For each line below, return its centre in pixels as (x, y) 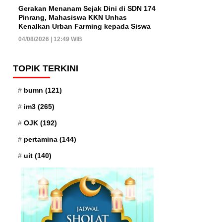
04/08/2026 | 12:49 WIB (50, 39)
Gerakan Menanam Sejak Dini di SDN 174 (87, 8)
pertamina (41, 139)
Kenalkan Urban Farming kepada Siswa (84, 26)
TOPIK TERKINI (46, 68)
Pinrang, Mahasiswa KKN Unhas (73, 17)
